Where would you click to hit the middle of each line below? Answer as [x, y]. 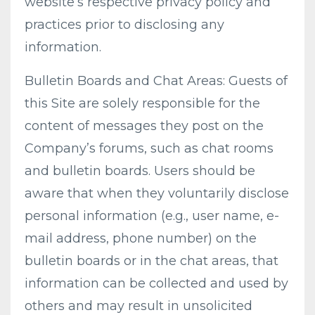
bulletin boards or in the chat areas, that [152, 261]
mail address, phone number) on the [141, 238]
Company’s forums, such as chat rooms [149, 148]
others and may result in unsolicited [139, 306]
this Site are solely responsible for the [142, 103]
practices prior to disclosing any [124, 25]
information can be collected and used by [156, 283]
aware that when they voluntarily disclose [157, 193]
